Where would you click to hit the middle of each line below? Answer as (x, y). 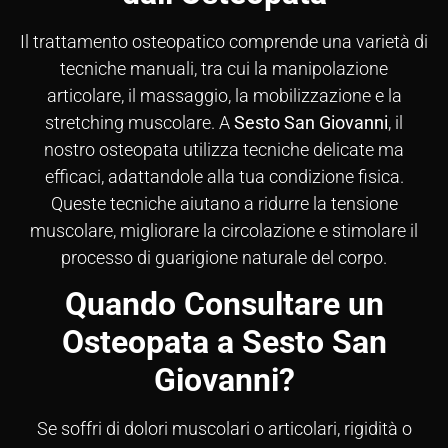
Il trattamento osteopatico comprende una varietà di (224, 41)
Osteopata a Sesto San (224, 341)
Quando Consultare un (224, 303)
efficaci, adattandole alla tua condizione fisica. (224, 176)
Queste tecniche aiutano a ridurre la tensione (224, 203)
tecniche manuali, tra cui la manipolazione (224, 68)
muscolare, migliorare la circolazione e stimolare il (224, 230)
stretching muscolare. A (139, 122)
